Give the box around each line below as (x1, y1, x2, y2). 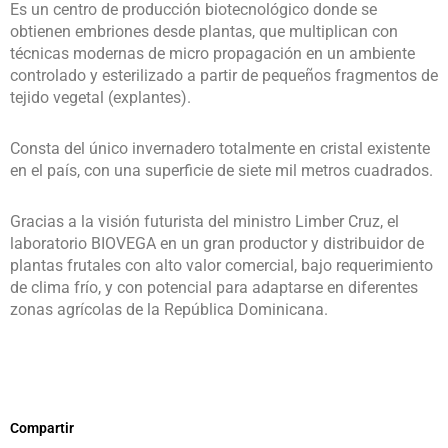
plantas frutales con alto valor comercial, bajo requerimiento (10, 255, 433, 275)
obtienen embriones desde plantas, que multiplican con (10, 22, 398, 42)
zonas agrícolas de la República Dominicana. (10, 299, 328, 319)
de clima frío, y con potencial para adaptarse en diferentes (10, 277, 418, 297)
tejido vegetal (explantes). (10, 88, 191, 108)
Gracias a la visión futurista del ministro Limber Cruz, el (10, 211, 399, 231)
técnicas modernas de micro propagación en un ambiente (10, 44, 415, 64)
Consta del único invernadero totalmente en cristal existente (10, 139, 430, 159)
